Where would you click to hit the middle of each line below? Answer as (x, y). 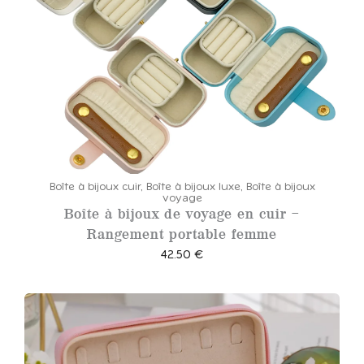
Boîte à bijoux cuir (95, 188)
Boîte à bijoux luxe (193, 188)
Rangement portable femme (182, 234)
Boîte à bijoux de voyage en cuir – (182, 214)
